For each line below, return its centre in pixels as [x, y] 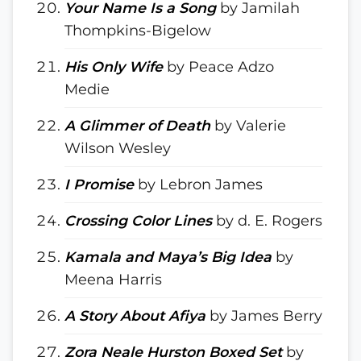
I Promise [99, 184]
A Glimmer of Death [137, 125]
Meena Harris [113, 279]
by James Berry [264, 315]
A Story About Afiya [135, 315]
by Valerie [248, 125]
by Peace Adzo [218, 66]
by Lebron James [198, 184]
